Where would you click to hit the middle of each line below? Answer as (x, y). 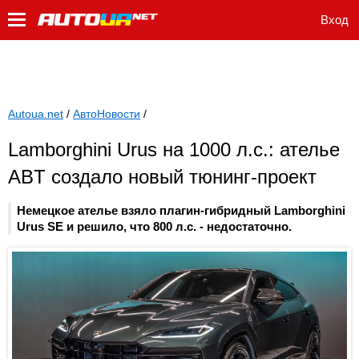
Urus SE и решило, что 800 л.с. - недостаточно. (154, 227)
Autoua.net (36, 114)
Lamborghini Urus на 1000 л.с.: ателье (174, 149)
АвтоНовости (107, 114)
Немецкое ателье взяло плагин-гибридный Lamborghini (181, 211)
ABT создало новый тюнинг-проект (162, 177)
